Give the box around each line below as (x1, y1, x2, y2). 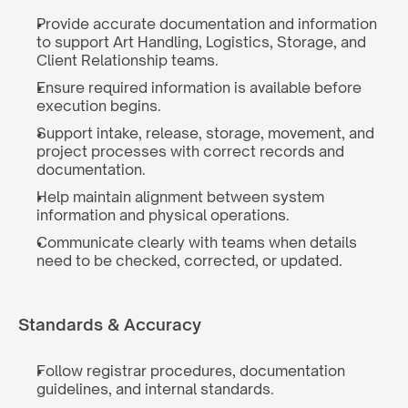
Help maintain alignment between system (36, 188, 324, 206)
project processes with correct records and (36, 142, 344, 160)
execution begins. (36, 97, 161, 115)
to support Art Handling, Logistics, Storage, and (36, 33, 366, 51)
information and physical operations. (36, 206, 290, 224)
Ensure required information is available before (36, 78, 362, 97)
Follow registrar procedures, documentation (36, 362, 345, 380)
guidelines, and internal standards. (36, 380, 274, 398)
